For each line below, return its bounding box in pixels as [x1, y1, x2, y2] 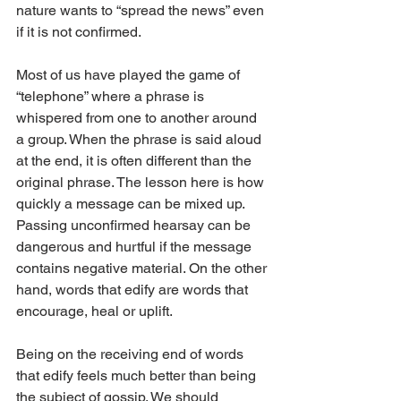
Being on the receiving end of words [16, 346, 247, 363]
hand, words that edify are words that [16, 281, 252, 299]
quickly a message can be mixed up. [16, 195, 248, 213]
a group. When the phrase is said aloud [16, 131, 265, 149]
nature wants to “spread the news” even [16, 2, 268, 20]
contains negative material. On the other [16, 260, 270, 277]
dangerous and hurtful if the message [16, 238, 255, 256]
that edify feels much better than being [16, 367, 260, 385]
